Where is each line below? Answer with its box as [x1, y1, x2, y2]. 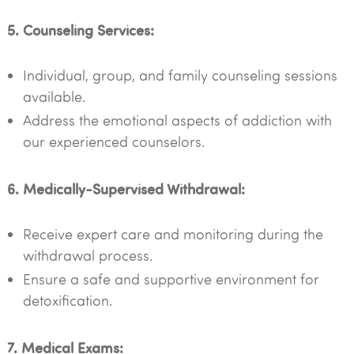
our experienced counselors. [22, 132, 205, 151]
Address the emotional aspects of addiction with [22, 111, 332, 130]
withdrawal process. [22, 246, 153, 265]
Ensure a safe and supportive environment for [22, 269, 319, 288]
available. [22, 87, 85, 106]
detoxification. [22, 291, 112, 310]
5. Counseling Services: [6, 20, 154, 40]
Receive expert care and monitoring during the [22, 224, 323, 243]
